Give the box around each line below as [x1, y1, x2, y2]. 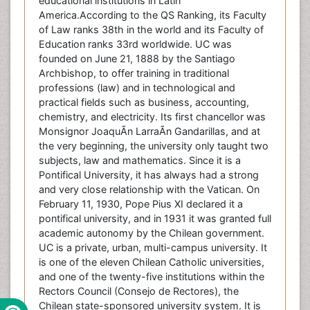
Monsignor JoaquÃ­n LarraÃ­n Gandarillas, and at [39, 125, 260, 138]
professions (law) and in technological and [39, 82, 235, 94]
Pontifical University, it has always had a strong [39, 169, 259, 181]
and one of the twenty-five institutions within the [39, 271, 264, 283]
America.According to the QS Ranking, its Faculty [39, 9, 266, 21]
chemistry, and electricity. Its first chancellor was [39, 111, 266, 123]
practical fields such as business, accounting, [39, 96, 249, 109]
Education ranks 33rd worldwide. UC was [39, 38, 232, 51]
